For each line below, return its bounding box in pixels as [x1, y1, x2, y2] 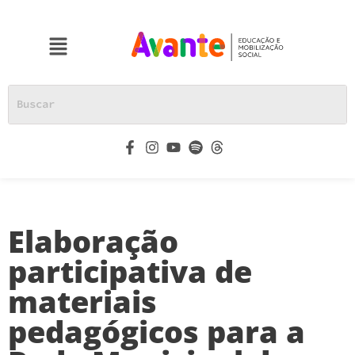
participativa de [8, 250, 252, 292]
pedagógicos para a [8, 310, 305, 352]
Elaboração [8, 219, 178, 261]
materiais [8, 280, 157, 322]
